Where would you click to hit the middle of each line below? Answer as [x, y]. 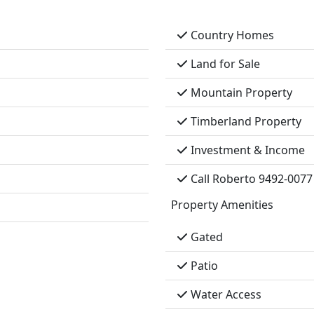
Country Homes [231, 35]
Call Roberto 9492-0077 [250, 179]
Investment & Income [246, 150]
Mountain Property [240, 93]
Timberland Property [245, 121]
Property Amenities [222, 205]
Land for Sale [224, 64]
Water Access [225, 294]
